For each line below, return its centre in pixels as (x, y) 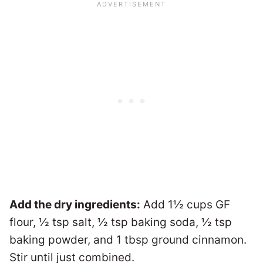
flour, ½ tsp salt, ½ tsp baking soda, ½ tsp (121, 222)
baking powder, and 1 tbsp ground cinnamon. (128, 240)
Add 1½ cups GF (185, 205)
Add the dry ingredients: (75, 205)
